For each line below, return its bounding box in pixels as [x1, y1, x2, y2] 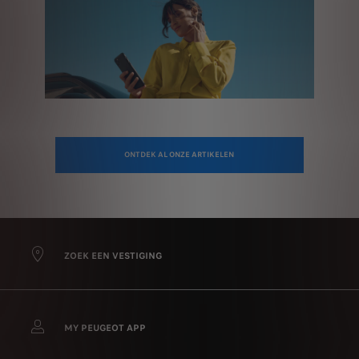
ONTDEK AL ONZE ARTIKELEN [124, 149, 235, 161]
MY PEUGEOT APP [64, 321, 146, 334]
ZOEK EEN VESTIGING [64, 248, 162, 262]
